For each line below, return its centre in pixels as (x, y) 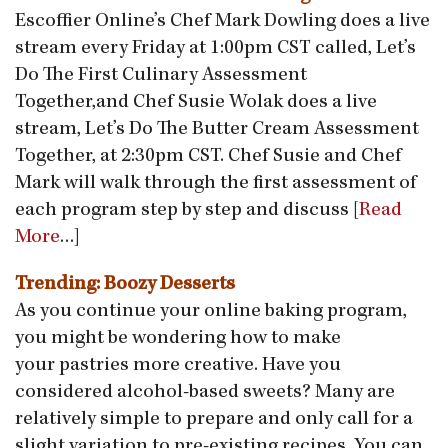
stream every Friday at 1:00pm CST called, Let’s (215, 49)
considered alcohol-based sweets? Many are (205, 393)
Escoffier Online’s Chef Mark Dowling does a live (222, 22)
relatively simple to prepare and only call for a (214, 420)
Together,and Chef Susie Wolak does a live (196, 103)
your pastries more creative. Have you (178, 366)
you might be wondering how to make (178, 339)
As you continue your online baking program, (211, 312)
